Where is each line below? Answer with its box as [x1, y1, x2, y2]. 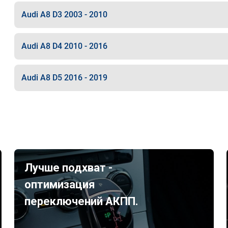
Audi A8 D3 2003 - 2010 [21, 10, 107, 19]
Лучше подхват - [24, 161, 113, 174]
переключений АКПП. [24, 195, 139, 208]
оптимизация [24, 178, 96, 191]
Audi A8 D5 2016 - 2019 [21, 73, 107, 82]
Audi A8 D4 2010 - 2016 [21, 41, 107, 51]
